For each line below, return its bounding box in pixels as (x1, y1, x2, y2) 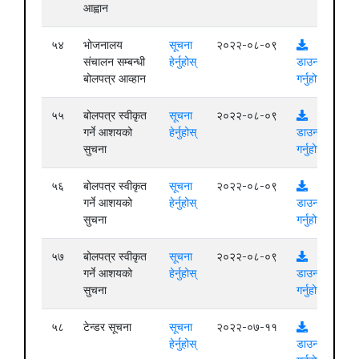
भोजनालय (83, 38, 123, 51)
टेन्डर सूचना (83, 320, 131, 333)
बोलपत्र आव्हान (83, 71, 146, 85)
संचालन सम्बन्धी (83, 54, 145, 68)
